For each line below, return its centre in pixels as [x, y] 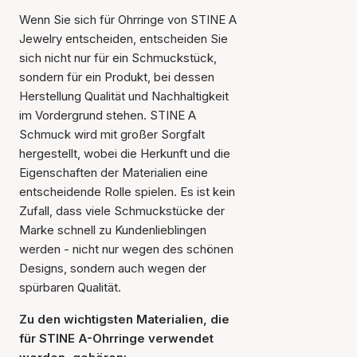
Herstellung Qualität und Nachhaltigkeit [124, 96]
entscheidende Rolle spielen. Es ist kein [127, 192]
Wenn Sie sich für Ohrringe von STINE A [128, 20]
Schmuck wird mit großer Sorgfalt [112, 134]
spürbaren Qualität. [70, 287]
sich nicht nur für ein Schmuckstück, [118, 58]
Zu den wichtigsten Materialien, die [124, 319]
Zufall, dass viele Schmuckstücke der [122, 211]
